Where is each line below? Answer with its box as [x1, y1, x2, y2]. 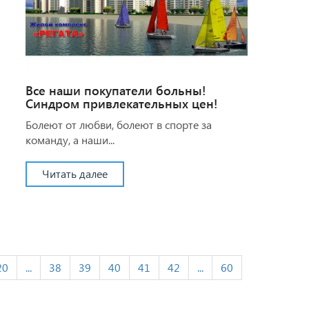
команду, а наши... [25, 132, 114, 147]
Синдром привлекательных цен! [25, 94, 217, 112]
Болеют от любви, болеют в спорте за [25, 117, 212, 132]
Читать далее [41, 166, 108, 181]
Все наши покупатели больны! [25, 81, 206, 99]
